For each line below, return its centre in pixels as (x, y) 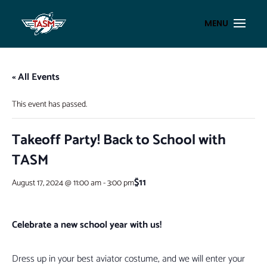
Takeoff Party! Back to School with (119, 140)
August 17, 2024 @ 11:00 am (57, 183)
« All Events (36, 77)
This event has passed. (49, 105)
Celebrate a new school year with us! (87, 225)
